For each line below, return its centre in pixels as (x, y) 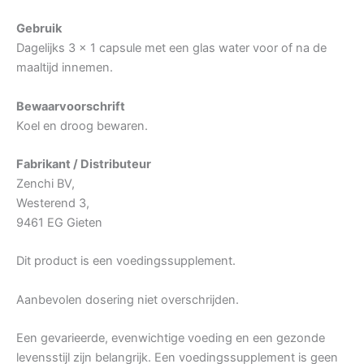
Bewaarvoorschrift (71, 106)
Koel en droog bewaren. (82, 126)
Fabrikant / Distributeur (84, 165)
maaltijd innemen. (65, 68)
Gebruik (39, 29)
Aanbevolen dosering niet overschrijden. (128, 299)
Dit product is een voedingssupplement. (126, 261)
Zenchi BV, (45, 184)
